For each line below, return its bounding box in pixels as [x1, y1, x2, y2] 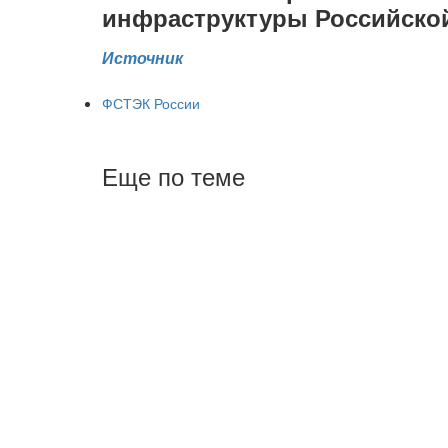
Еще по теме [102, 158, 245, 193]
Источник [102, 46, 183, 69]
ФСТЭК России [102, 93, 200, 113]
